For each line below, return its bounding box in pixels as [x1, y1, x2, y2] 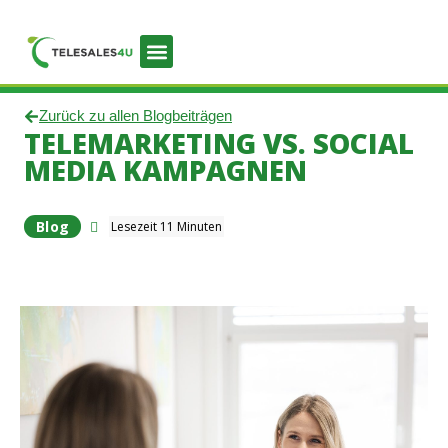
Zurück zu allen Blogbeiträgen [39, 107, 232, 125]
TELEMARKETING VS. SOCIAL [24, 123, 414, 162]
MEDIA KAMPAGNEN [24, 150, 307, 189]
